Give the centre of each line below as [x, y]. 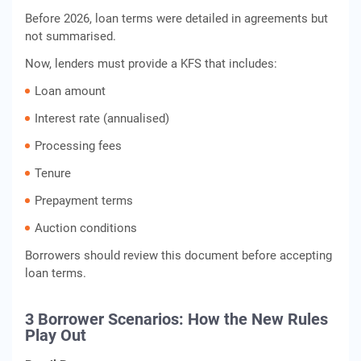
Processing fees [78, 146]
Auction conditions [86, 228]
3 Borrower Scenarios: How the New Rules [176, 319]
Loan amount [70, 91]
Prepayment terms [84, 201]
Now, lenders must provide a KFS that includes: [151, 64]
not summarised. [71, 36]
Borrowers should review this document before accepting [178, 255]
